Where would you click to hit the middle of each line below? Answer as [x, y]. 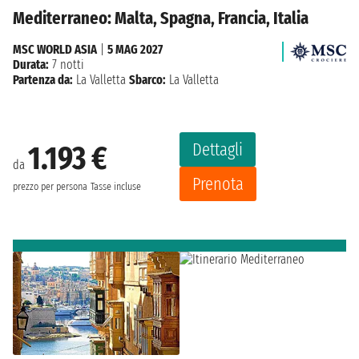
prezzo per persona [50, 187]
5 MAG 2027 [135, 49]
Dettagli [218, 149]
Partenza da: [43, 79]
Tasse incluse [116, 187]
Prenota [218, 184]
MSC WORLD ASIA [55, 49]
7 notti [67, 64]
